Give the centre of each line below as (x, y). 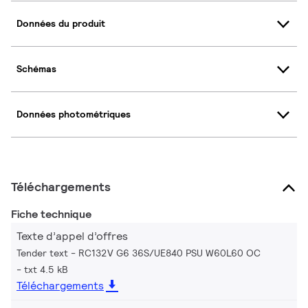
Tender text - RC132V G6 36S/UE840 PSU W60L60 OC (139, 253)
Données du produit (61, 24)
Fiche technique (51, 214)
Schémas (36, 69)
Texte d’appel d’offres (72, 236)
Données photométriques (74, 114)
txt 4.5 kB (46, 269)
